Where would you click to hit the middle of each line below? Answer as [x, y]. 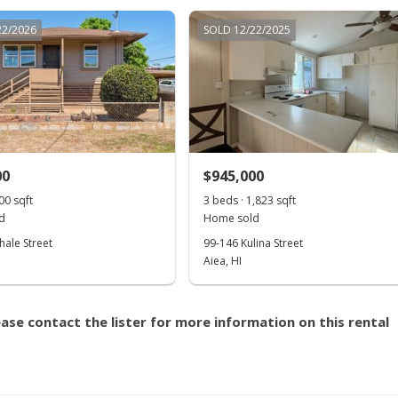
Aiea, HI [223, 261]
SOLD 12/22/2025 [247, 30]
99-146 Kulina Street [254, 243]
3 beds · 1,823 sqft [250, 200]
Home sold [232, 218]
